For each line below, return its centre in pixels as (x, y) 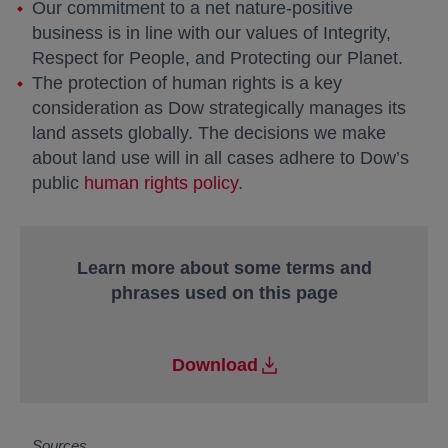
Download (214, 365)
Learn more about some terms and (224, 268)
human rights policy (161, 183)
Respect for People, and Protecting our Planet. (217, 58)
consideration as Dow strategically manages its (219, 108)
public (58, 183)
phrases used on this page (224, 293)
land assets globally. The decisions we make (209, 133)
